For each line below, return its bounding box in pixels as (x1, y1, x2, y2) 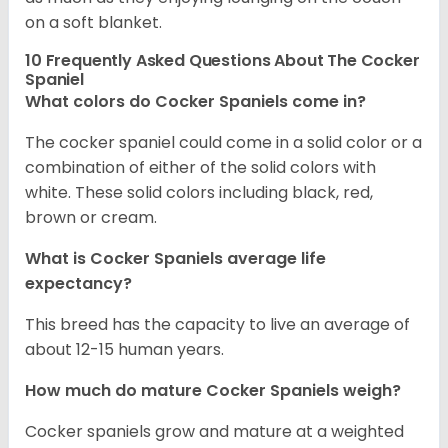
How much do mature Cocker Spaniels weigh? (25, 379, 401, 403)
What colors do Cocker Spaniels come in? (25, 90, 366, 114)
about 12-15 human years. (25, 338, 224, 362)
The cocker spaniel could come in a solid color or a (25, 131, 422, 155)
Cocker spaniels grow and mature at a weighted (25, 420, 404, 444)
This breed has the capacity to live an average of (25, 313, 410, 337)
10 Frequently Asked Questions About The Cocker (25, 49, 420, 73)
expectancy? (25, 272, 132, 296)
